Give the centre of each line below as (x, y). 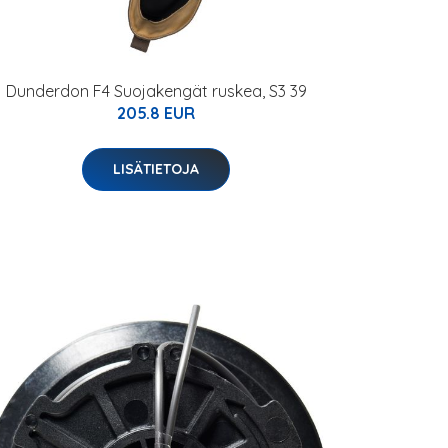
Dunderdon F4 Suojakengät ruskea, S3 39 (156, 91)
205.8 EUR (156, 113)
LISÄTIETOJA (156, 169)
